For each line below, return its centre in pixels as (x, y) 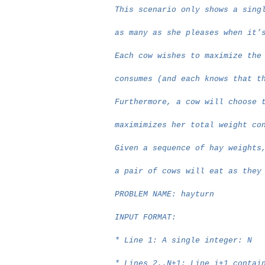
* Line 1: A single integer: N (184, 240)
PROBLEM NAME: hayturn (165, 194)
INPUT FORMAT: (146, 217)
